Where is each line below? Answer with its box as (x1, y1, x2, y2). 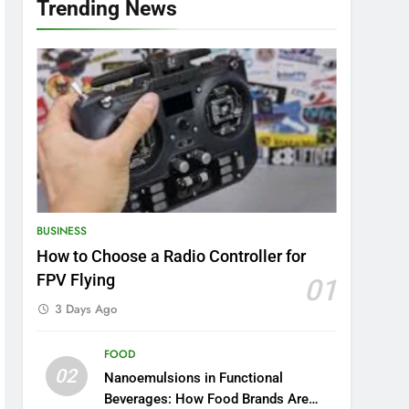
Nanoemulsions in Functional (103, 370, 283, 386)
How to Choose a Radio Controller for (37, 247, 307, 266)
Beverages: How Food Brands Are (103, 391, 309, 407)
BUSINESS (37, 223, 88, 239)
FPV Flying (37, 271, 116, 289)
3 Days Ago (55, 300, 118, 318)
